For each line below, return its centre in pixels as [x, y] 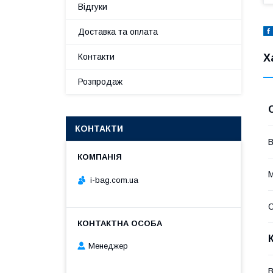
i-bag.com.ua [114, 180]
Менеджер [108, 246]
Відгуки [93, 7]
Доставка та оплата [118, 32]
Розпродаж [100, 82]
